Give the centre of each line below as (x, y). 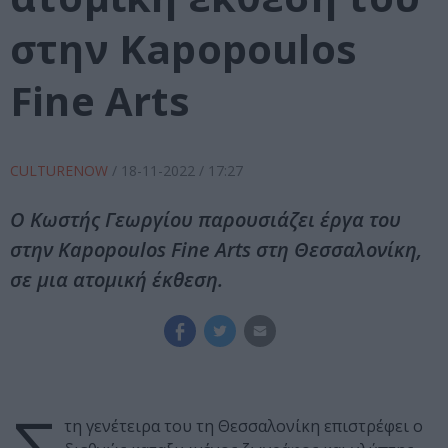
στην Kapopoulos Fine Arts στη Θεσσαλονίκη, (216, 250)
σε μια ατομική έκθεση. (116, 280)
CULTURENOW (61, 171)
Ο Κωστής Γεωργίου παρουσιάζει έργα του (205, 220)
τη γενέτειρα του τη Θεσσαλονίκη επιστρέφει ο (243, 426)
